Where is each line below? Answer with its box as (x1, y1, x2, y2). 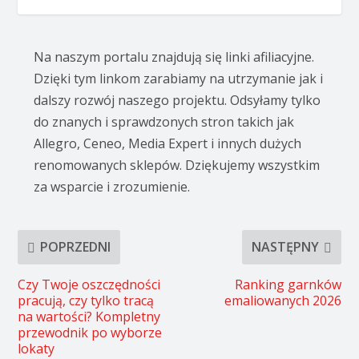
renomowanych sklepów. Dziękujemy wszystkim (34, 155, 321, 174)
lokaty (18, 339, 55, 357)
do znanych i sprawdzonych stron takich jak (34, 112, 295, 131)
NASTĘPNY (251, 238, 319, 256)
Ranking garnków (234, 275, 341, 293)
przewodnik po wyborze (18, 323, 163, 341)
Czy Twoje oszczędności (18, 275, 161, 293)
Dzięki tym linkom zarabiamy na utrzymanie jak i (34, 69, 324, 87)
